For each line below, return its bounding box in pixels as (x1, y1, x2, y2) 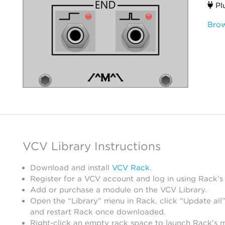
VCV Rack (112, 163, 150, 172)
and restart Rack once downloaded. (30, 207, 166, 216)
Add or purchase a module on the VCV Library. (30, 185, 207, 194)
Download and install (30, 163, 112, 172)
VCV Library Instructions (23, 139, 161, 153)
